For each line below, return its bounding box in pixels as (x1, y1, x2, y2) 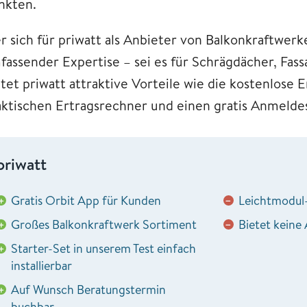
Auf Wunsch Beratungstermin (11, 280, 166, 298)
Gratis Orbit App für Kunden (11, 191, 161, 209)
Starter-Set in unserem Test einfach (11, 239, 196, 257)
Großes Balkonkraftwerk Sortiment (11, 215, 197, 233)
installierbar (11, 256, 72, 274)
